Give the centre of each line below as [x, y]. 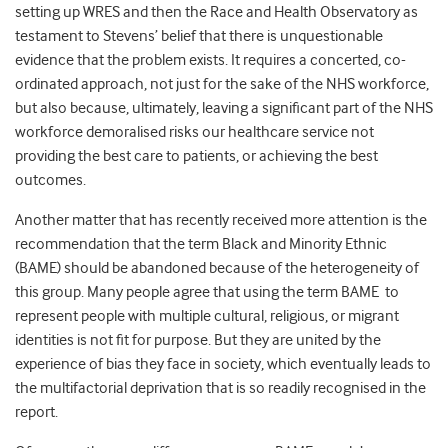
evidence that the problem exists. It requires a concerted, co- [210, 60]
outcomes [49, 180]
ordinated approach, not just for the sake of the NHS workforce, [222, 84]
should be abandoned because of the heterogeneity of [241, 268]
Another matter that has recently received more [170, 220]
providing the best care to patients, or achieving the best [196, 156]
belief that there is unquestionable [272, 36]
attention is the [377, 220]
